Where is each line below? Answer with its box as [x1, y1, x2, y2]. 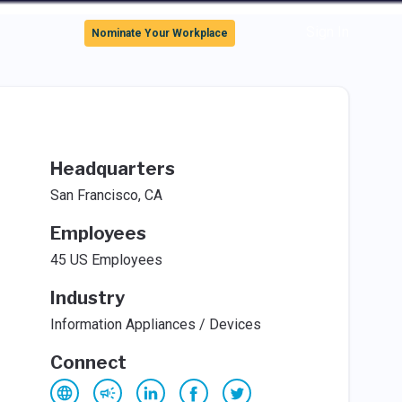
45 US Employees [49, 251, 162, 268]
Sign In [305, 23, 349, 40]
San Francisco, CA [49, 187, 162, 204]
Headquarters [49, 158, 175, 179]
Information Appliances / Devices [49, 316, 261, 333]
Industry [49, 287, 125, 309]
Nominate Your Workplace [92, 27, 229, 39]
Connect [49, 352, 127, 373]
